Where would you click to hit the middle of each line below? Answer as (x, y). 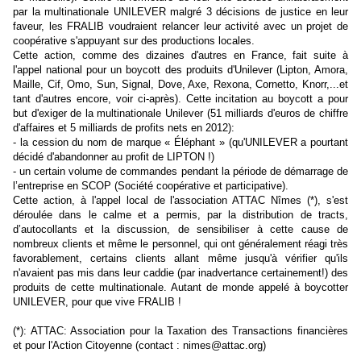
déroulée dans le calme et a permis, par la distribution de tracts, (180, 215)
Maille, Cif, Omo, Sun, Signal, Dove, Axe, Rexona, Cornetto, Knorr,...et (180, 85)
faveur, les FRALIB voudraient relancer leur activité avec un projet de (180, 27)
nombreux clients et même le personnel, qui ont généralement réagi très (180, 244)
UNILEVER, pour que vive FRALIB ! (97, 302)
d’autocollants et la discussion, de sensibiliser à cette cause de (180, 230)
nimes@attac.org (223, 346)
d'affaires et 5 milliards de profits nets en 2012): (124, 128)
